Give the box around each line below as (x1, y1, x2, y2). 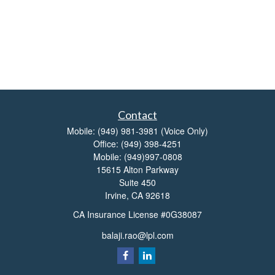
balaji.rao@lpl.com (101, 228, 174, 241)
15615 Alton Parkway (96, 163, 179, 176)
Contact (118, 108, 157, 122)
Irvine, (105, 189, 129, 201)
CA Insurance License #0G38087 (73, 208, 202, 220)
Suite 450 (119, 176, 156, 188)
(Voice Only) (161, 125, 208, 137)
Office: (93, 137, 121, 150)
